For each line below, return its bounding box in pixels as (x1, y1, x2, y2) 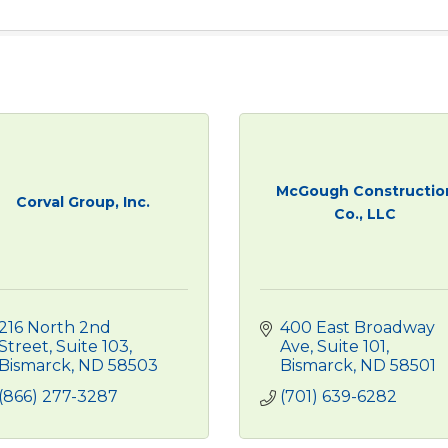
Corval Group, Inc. (15, 193, 150, 211)
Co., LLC (334, 204, 397, 223)
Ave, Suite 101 (280, 337, 386, 356)
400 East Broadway (280, 318, 435, 337)
